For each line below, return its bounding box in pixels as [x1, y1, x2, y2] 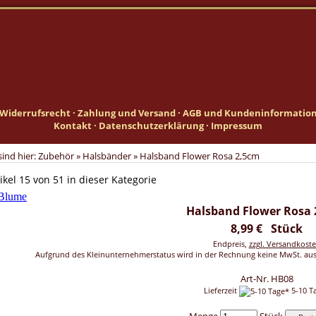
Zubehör [38, 150, 74, 162]
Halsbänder [83, 150, 131, 162]
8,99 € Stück [231, 221, 303, 236]
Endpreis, [212, 238, 249, 249]
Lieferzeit [203, 285, 239, 296]
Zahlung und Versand [78, 107, 176, 119]
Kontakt [54, 119, 92, 132]
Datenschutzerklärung [99, 119, 204, 132]
